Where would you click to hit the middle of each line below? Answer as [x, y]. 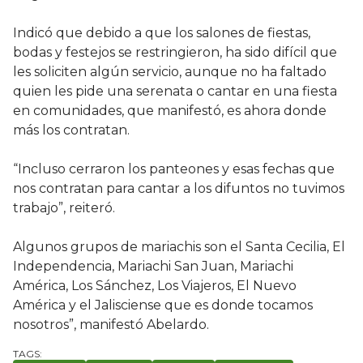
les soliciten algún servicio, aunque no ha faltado [170, 72]
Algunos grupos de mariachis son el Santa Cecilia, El [179, 247]
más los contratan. [71, 130]
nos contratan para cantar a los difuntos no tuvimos [179, 189]
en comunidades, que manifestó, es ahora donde [170, 111]
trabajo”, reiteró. [64, 208]
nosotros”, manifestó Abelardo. [111, 325]
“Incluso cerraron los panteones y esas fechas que [174, 169]
